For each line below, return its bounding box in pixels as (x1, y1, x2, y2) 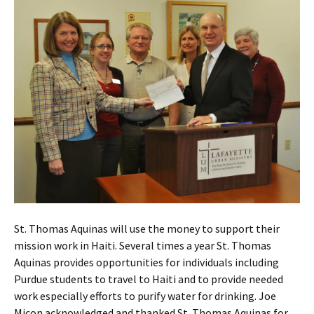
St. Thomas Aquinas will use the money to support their (14, 221, 280, 236)
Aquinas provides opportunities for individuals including (14, 255, 279, 270)
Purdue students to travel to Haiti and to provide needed (14, 272, 283, 287)
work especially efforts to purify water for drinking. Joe (14, 289, 276, 303)
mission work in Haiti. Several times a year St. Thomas (14, 238, 271, 253)
